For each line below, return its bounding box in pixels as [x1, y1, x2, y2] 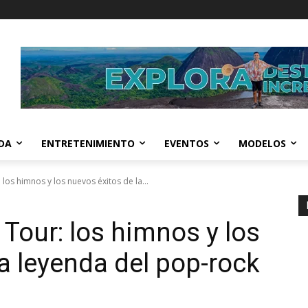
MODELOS [239, 136, 286, 150]
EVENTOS [164, 136, 209, 150]
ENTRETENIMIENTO [41, 136, 135, 150]
